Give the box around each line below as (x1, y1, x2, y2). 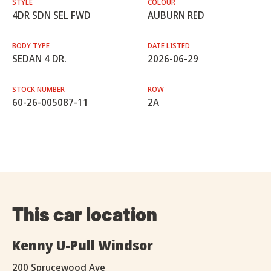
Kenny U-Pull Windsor (12, 236, 153, 255)
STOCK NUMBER (12, 84, 65, 95)
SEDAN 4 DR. (12, 52, 67, 66)
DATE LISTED (148, 41, 190, 51)
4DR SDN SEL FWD (12, 8, 91, 22)
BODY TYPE (12, 41, 50, 51)
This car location (12, 202, 157, 226)
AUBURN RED (148, 8, 204, 22)
